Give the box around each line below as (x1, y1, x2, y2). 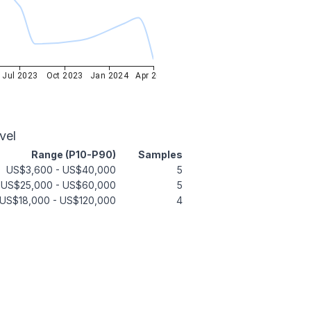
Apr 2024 (135, 70, 172, 81)
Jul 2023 (2, 70, 38, 81)
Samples (138, 149, 183, 160)
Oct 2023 (46, 70, 83, 81)
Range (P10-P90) (31, 149, 116, 160)
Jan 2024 (90, 70, 129, 81)
